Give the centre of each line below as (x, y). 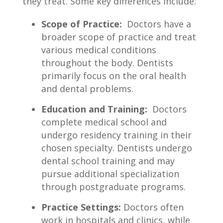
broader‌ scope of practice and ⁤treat (118, 37)
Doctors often (152, 207)
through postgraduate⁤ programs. (113, 186)
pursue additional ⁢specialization (110, 173)
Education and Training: (94, 109)
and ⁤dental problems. (87, 88)
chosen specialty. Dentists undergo (116, 148)
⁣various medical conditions (99, 50)
